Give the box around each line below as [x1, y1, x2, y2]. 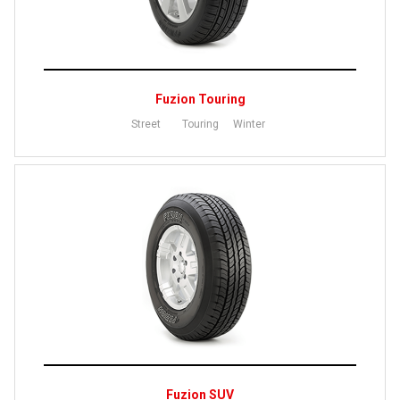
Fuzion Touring [154, 92, 246, 106]
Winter [232, 118, 265, 130]
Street [130, 118, 161, 130]
